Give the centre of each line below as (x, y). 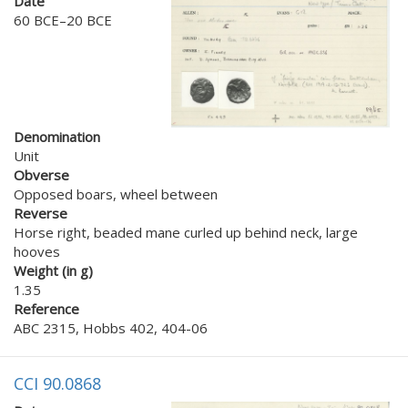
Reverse (41, 213)
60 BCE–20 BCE (63, 20)
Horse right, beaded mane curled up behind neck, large (186, 232)
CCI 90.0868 (57, 383)
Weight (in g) (53, 270)
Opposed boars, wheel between (116, 194)
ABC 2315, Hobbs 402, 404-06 (111, 327)
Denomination (57, 136)
